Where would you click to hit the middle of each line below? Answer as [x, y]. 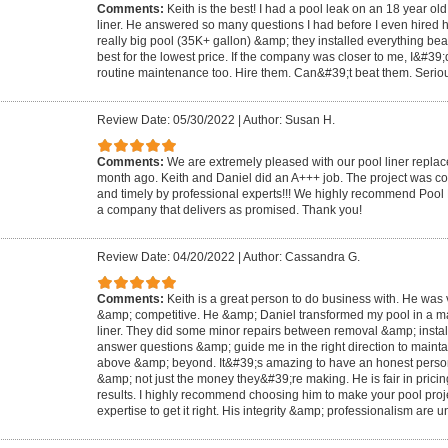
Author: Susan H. [289, 119]
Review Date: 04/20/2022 [166, 256]
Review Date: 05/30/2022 [166, 119]
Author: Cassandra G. [301, 256]
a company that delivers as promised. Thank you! [229, 210]
